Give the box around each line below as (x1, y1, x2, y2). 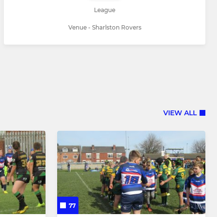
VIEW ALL (163, 108, 197, 117)
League (94, 6, 115, 14)
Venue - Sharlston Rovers (68, 24, 141, 31)
